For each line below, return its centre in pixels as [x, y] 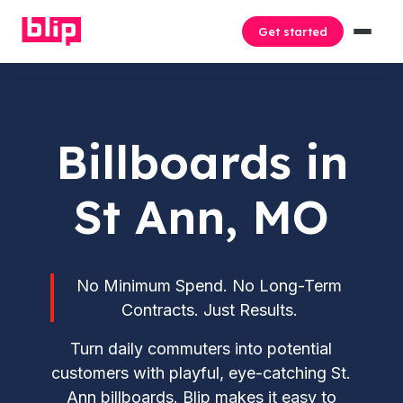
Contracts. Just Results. [209, 310]
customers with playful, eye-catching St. [201, 373]
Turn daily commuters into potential [201, 349]
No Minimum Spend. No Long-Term [210, 286]
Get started [293, 31]
